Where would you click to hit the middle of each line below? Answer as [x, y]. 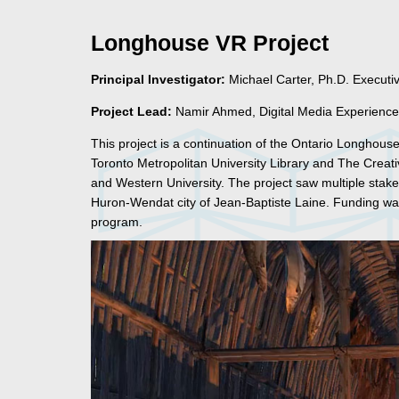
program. [117, 222]
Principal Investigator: [158, 80]
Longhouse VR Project [210, 44]
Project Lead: [131, 112]
